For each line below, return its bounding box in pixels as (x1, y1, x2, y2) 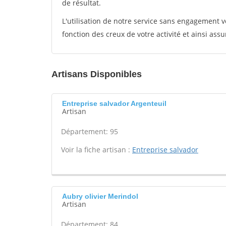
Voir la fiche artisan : (61, 145, 132, 154)
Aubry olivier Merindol (62, 192, 138, 200)
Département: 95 (61, 127, 118, 136)
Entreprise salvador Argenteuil (62, 99, 166, 107)
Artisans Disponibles (51, 69, 142, 79)
